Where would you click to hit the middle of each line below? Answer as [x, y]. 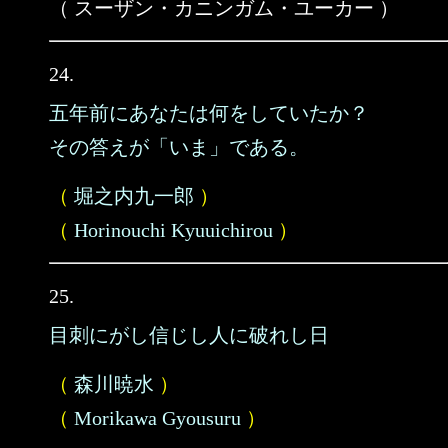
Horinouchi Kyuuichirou [173, 230]
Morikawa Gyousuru [157, 418]
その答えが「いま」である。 [179, 147]
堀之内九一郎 [134, 196]
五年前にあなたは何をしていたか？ [209, 113]
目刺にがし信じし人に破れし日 [189, 335]
